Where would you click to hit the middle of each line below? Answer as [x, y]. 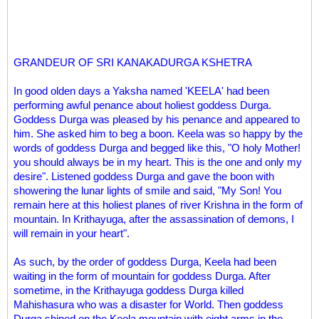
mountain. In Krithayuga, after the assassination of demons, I [154, 219]
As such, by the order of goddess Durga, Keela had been [145, 262]
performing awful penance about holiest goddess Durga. [142, 105]
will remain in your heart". [72, 233]
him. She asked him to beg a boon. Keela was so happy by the [158, 134]
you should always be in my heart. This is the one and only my [158, 162]
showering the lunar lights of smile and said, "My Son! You [147, 190]
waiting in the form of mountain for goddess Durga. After [142, 276]
